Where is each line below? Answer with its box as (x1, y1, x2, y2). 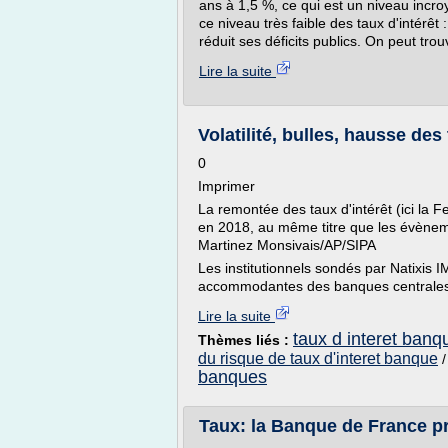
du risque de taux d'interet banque (198, 350, 438, 367)
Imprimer (198, 178, 255, 194)
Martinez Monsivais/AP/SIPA (198, 237, 376, 253)
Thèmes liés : (198, 332, 293, 348)
